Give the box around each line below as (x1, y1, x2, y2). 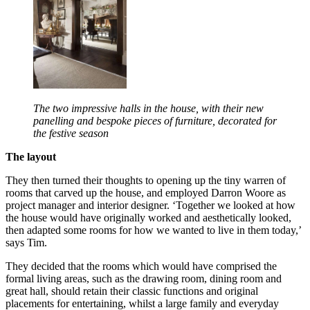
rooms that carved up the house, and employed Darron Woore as (6, 187, 286, 199)
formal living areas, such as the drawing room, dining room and (6, 273, 282, 285)
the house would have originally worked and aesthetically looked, (6, 212, 291, 224)
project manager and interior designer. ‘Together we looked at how (6, 199, 295, 212)
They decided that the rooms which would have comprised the (6, 260, 277, 273)
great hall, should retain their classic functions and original (6, 285, 258, 298)
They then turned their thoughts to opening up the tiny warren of (6, 174, 286, 187)
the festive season (33, 127, 109, 140)
